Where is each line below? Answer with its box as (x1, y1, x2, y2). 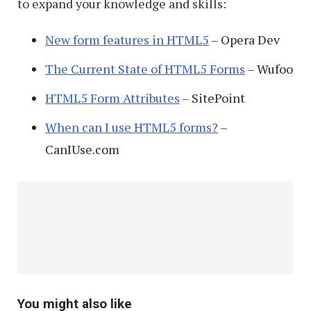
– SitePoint (180, 89, 245, 106)
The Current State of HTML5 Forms (45, 60, 245, 77)
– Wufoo (245, 60, 293, 77)
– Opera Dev (209, 31, 280, 48)
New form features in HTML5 (45, 31, 209, 48)
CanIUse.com (45, 140, 119, 158)
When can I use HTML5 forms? (45, 118, 218, 135)
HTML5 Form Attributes (45, 89, 180, 106)
